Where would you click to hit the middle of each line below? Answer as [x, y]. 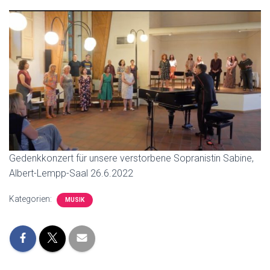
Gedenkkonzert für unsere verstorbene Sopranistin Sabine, [131, 158]
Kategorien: [31, 199]
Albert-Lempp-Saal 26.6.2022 [71, 173]
